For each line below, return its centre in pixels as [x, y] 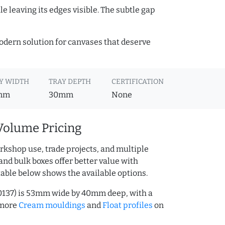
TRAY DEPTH [70, 82]
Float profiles [128, 205]
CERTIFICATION [137, 82]
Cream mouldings [52, 205]
